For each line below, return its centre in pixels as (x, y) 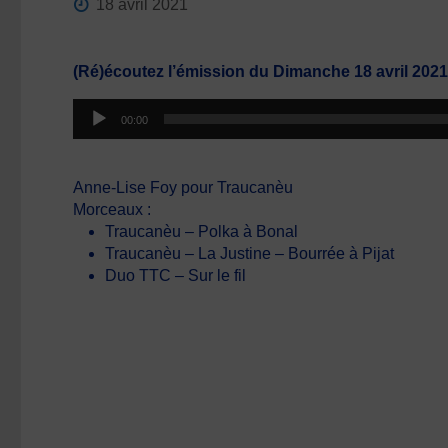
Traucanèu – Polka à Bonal (202, 231)
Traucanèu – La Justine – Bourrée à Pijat (250, 253)
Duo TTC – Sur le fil (176, 275)
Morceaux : (112, 209)
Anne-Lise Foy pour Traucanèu (183, 187)
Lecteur (99, 108)
